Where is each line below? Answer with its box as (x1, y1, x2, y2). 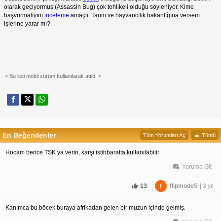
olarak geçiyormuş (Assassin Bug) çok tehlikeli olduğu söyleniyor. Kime (4, 3, 194, 10)
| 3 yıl (200, 182, 214, 189)
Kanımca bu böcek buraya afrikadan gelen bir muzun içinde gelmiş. (5, 204, 185, 211)
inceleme (44, 11, 69, 19)
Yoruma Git (182, 163, 212, 170)
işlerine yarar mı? (4, 20, 50, 27)
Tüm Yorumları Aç (143, 132, 185, 138)
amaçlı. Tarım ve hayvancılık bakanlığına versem (69, 11, 200, 19)
